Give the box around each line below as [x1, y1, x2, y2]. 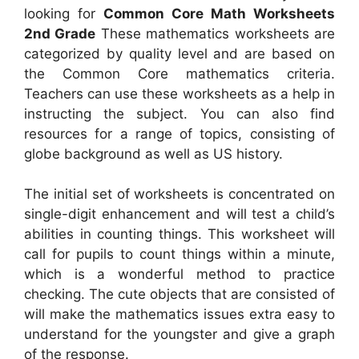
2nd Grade [24, 25, 96, 42]
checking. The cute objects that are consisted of [24, 286, 335, 303]
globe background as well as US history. [24, 145, 283, 162]
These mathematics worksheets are [95, 25, 336, 42]
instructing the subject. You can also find [24, 105, 335, 122]
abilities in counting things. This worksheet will [24, 226, 335, 243]
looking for [24, 5, 103, 22]
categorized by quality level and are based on [24, 45, 335, 62]
